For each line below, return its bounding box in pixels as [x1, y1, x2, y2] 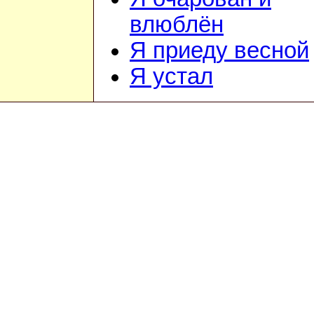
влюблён [130, 12, 224, 38]
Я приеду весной [130, 38, 309, 64]
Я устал [130, 64, 213, 90]
